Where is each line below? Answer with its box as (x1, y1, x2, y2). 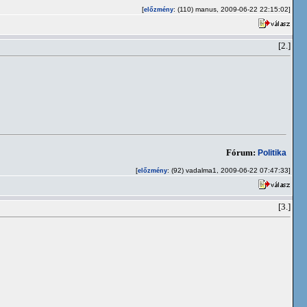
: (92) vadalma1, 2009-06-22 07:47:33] (167, 167, 291, 174)
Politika (258, 147, 286, 158)
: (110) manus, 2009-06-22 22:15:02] (173, 5, 291, 13)
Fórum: (226, 147, 256, 158)
